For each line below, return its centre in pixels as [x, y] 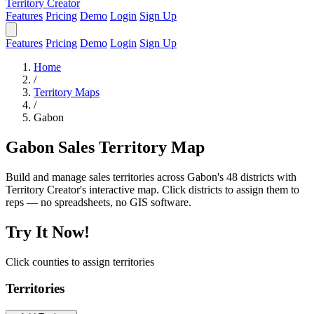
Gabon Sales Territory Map [105, 147]
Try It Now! [48, 232]
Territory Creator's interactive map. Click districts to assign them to [152, 189]
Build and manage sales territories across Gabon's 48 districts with [151, 177]
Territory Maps [67, 92]
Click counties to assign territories [80, 261]
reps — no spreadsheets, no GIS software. [98, 202]
